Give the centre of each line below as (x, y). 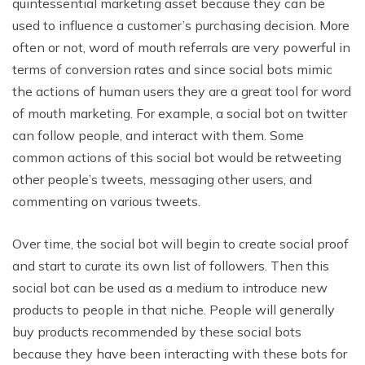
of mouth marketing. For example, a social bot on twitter (180, 114)
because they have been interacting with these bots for (180, 354)
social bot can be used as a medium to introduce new (170, 288)
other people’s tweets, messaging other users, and (162, 180)
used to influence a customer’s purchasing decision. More (181, 26)
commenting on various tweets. (106, 202)
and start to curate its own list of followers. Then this (171, 266)
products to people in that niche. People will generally (174, 310)
